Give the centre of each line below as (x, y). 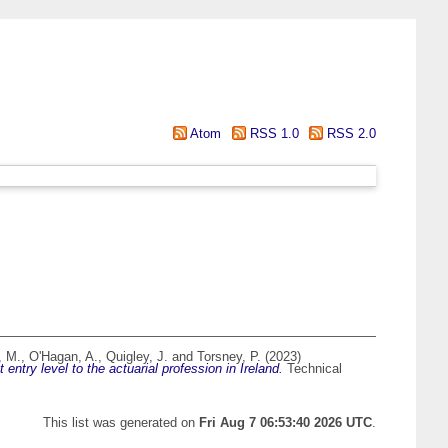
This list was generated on (121, 423)
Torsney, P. (229, 357)
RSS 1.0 (272, 133)
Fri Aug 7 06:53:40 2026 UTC (285, 423)
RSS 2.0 (349, 133)
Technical (312, 369)
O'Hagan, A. (63, 357)
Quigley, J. (137, 357)
